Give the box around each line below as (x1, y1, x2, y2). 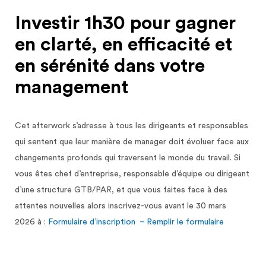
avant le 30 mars (164, 202, 226, 211)
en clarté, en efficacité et (15, 35, 232, 55)
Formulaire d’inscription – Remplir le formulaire (48, 218, 224, 227)
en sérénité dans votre (15, 56, 205, 76)
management (15, 78, 128, 97)
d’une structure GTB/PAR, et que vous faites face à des (15, 186, 227, 195)
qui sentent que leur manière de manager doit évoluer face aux (15, 138, 249, 147)
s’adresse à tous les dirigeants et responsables (70, 122, 248, 131)
